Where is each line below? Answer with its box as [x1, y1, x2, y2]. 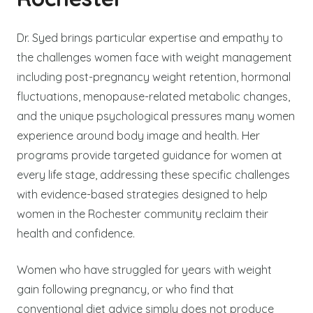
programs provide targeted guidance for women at [17, 147, 282, 162]
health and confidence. [17, 226, 135, 240]
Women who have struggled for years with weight [17, 262, 272, 277]
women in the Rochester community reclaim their [17, 206, 268, 221]
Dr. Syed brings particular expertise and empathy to [17, 30, 283, 45]
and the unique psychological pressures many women [17, 108, 295, 123]
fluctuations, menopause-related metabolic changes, [17, 89, 290, 103]
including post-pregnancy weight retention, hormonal [17, 69, 291, 84]
